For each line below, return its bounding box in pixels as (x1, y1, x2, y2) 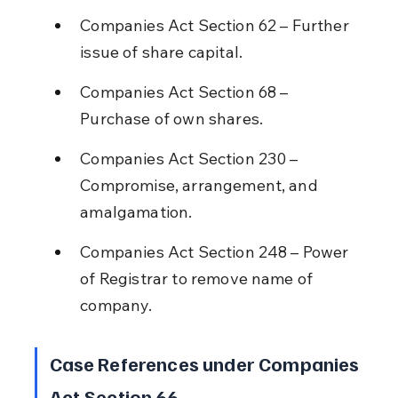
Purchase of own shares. (80, 107, 264, 129)
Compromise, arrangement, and (80, 174, 322, 195)
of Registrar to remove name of (80, 267, 317, 289)
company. (80, 294, 153, 315)
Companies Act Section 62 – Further (80, 14, 353, 36)
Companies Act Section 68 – (80, 81, 292, 102)
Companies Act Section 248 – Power (80, 241, 353, 262)
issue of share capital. (80, 41, 243, 62)
